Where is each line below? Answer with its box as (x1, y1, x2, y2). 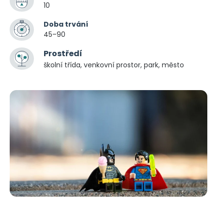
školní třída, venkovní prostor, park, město (44, 60, 184, 70)
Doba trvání (44, 19, 88, 29)
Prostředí (44, 47, 82, 59)
